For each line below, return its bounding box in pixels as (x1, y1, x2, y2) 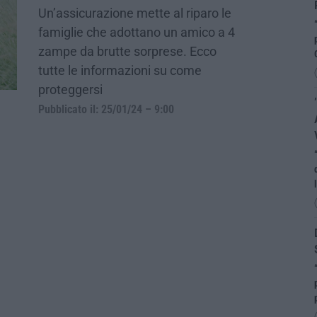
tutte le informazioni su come (38, 62, 202, 78)
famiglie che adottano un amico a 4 (38, 24, 235, 40)
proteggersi (38, 81, 103, 97)
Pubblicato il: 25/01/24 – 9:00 (38, 103, 174, 116)
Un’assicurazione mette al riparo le (38, 5, 231, 21)
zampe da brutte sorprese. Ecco (38, 43, 217, 59)
